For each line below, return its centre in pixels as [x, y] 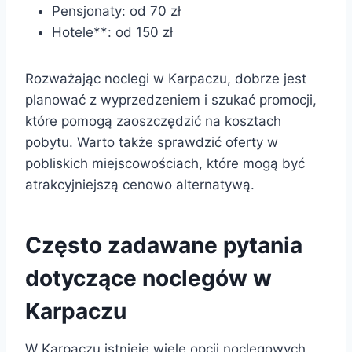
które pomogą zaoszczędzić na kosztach [153, 121]
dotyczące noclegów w [148, 278]
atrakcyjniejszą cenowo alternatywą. [140, 184]
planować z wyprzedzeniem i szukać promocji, [171, 99]
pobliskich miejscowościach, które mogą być [165, 163]
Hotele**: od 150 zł [112, 32]
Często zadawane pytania [164, 245]
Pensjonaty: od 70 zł [116, 11]
